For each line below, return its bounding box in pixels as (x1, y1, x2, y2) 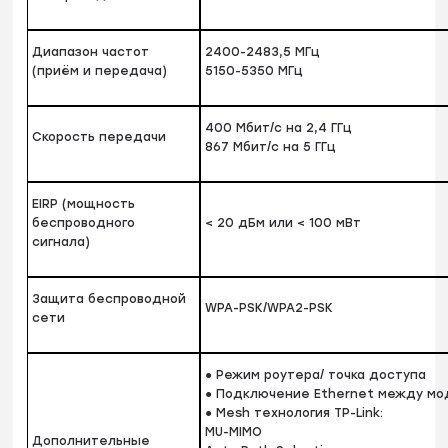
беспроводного (32, 216, 136, 231)
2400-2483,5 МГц (205, 45, 321, 60)
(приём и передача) (32, 64, 168, 79)
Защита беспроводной (32, 292, 187, 307)
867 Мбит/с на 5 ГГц (205, 140, 337, 155)
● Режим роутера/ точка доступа (205, 368, 427, 383)
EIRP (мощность (32, 197, 136, 212)
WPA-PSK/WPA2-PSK (205, 301, 334, 316)
